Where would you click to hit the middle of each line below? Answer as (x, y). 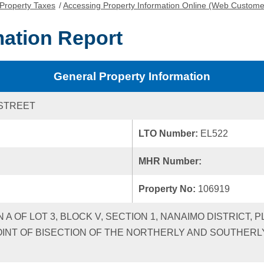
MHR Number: (171, 161)
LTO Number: (169, 133)
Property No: (168, 189)
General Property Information (132, 76)
